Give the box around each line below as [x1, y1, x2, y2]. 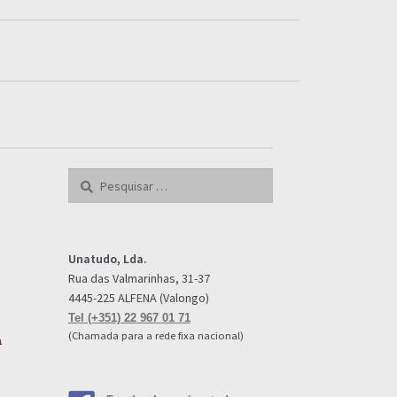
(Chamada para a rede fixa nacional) [67, 329, 244, 343]
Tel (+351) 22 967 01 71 [67, 311, 191, 325]
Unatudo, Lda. [67, 251, 147, 268]
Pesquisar [66, 169, 121, 186]
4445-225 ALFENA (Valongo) [67, 290, 209, 307]
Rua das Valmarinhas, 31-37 [67, 270, 210, 287]
